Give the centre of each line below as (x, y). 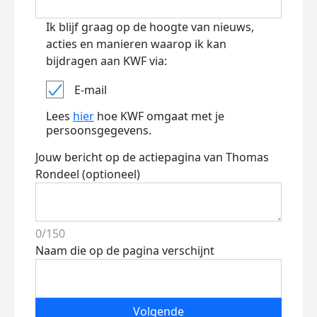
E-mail (91, 90)
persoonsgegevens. (99, 130)
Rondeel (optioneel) (88, 174)
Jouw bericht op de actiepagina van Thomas (152, 157)
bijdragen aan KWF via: (106, 61)
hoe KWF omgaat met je (159, 116)
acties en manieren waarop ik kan (136, 44)
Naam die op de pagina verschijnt (125, 250)
